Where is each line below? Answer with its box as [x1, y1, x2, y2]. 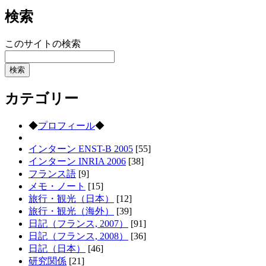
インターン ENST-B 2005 [28, 143, 133, 154]
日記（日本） [28, 243, 85, 254]
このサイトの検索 [5, 38, 81, 49]
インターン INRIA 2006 [28, 156, 126, 166]
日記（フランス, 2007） [28, 218, 128, 229]
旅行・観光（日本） [28, 193, 114, 204]
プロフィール [38, 120, 95, 131]
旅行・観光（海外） [28, 205, 114, 216]
